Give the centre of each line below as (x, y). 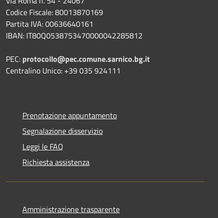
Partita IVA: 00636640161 (50, 24)
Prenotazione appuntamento (70, 115)
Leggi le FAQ (43, 146)
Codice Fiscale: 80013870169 (54, 12)
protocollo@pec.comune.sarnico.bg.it (86, 59)
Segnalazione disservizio (63, 131)
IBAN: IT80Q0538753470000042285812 (74, 35)
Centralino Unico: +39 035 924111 (63, 70)
